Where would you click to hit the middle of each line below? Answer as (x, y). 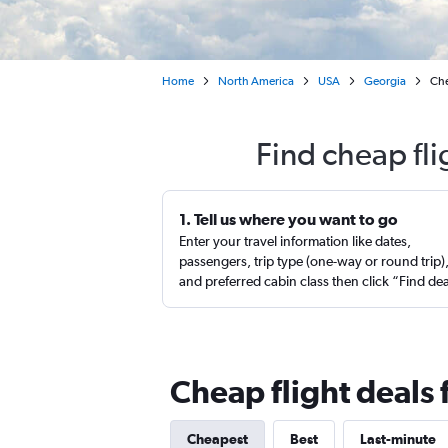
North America (256, 81)
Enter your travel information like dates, (295, 241)
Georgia (385, 81)
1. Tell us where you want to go (288, 219)
